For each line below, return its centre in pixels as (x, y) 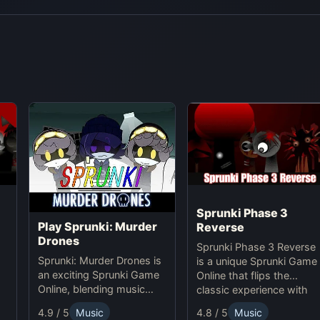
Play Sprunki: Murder (97, 227)
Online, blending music (91, 289)
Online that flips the (242, 276)
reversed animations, (246, 304)
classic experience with (252, 290)
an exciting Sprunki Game (99, 275)
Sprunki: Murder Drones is (100, 261)
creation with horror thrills (100, 304)
